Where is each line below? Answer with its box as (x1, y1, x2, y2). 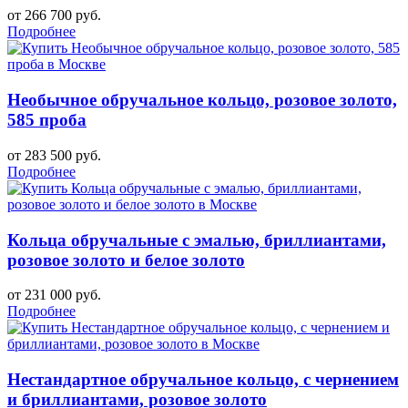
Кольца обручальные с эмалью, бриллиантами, (7, 229, 386, 250)
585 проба (7, 110, 87, 130)
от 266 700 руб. (7, 7, 101, 24)
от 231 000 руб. (7, 287, 101, 303)
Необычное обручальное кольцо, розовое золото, (7, 90, 397, 110)
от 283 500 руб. (7, 147, 101, 163)
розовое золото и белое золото (7, 250, 245, 270)
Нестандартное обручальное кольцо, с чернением (7, 369, 399, 389)
